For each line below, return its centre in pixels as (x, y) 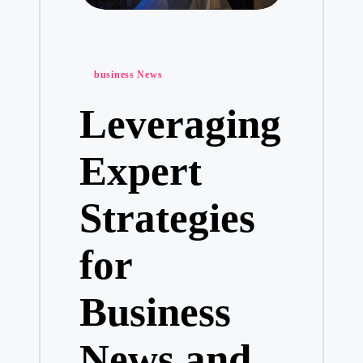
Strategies (167, 217)
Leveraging (180, 123)
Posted (102, 70)
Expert (140, 170)
